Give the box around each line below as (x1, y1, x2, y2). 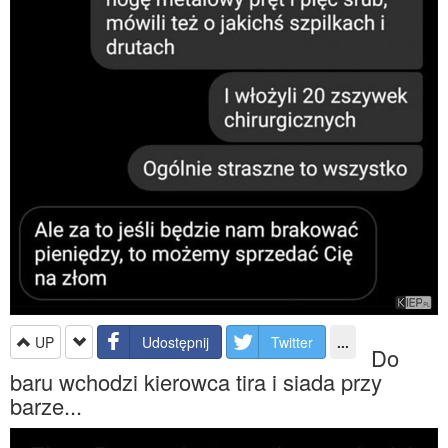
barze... (10, 389, 82, 421)
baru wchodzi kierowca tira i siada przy (10, 365, 382, 397)
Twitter (271, 331, 313, 352)
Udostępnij (142, 331, 209, 352)
